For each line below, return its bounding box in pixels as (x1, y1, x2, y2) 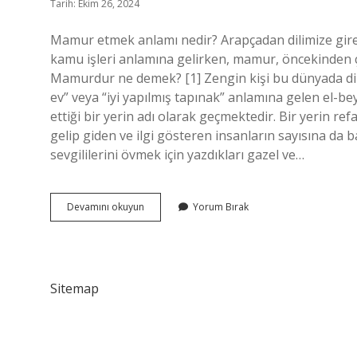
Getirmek (143, 228, 185, 241)
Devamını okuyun (67, 200, 144, 214)
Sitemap (50, 280, 99, 297)
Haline (143, 214, 172, 227)
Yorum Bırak (193, 200, 249, 214)
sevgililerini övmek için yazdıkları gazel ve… (50, 146, 304, 163)
